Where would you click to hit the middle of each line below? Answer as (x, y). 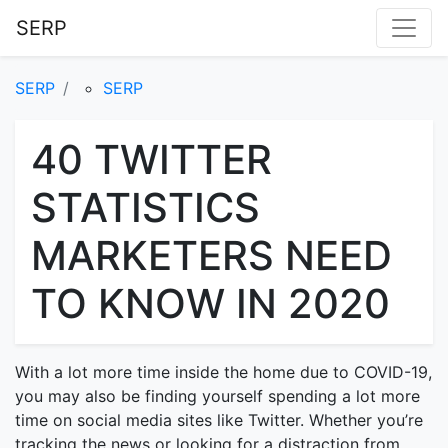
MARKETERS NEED (211, 255)
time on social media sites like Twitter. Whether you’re (219, 420)
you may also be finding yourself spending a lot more (217, 396)
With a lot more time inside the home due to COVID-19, (223, 372)
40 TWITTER (151, 159)
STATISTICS (145, 207)
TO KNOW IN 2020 (210, 303)
